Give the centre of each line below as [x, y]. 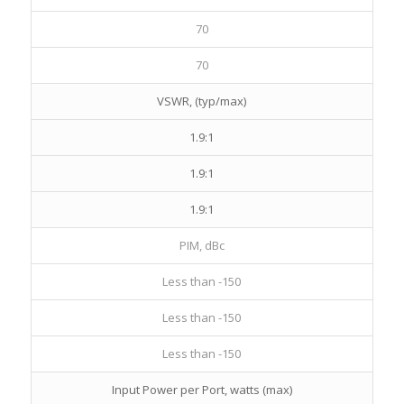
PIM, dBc [202, 246]
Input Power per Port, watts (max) [202, 390]
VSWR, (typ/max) [202, 101]
